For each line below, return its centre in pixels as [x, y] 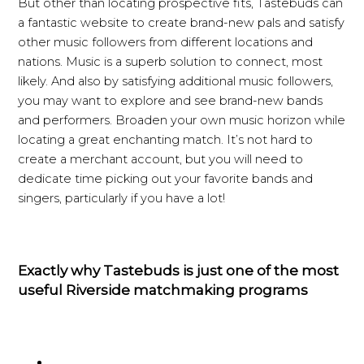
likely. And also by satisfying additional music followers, [176, 81]
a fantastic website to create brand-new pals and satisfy [182, 22]
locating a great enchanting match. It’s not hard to [166, 139]
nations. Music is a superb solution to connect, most [171, 61]
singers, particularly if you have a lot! [122, 198]
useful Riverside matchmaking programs [163, 289]
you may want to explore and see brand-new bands [171, 100]
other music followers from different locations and [166, 42]
